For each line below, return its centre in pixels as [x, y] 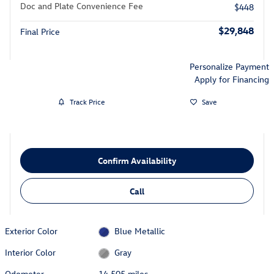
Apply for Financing [232, 79]
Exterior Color [31, 231]
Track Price [87, 102]
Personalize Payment [229, 66]
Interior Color [30, 253]
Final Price [40, 31]
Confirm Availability [137, 160]
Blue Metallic [139, 231]
